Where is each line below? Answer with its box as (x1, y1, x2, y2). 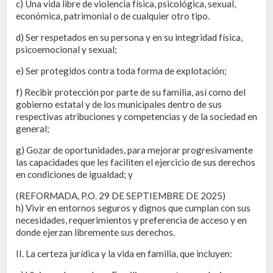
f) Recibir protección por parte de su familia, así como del (16, 86, 246, 97)
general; (16, 122, 49, 134)
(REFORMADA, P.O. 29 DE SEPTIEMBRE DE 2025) (16, 190, 225, 201)
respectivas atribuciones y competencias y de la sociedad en (16, 110, 257, 122)
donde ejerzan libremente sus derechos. (16, 226, 175, 238)
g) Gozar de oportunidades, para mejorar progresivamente (16, 144, 253, 155)
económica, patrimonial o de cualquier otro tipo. (16, 10, 210, 21)
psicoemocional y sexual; (16, 43, 117, 55)
